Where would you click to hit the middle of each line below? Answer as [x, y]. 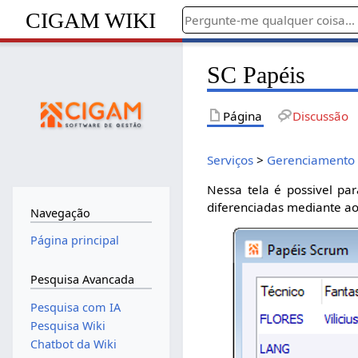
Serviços [231, 159]
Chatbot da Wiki [73, 344]
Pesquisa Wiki [68, 325]
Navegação [60, 213]
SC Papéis [257, 75]
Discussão [320, 115]
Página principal [74, 241]
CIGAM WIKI [91, 20]
